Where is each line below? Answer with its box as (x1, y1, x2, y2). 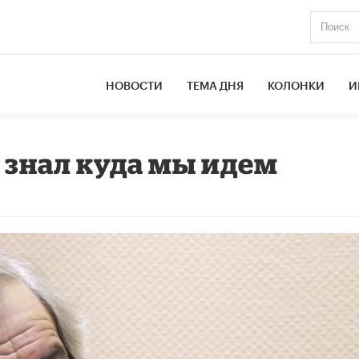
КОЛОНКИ (268, 80, 325, 92)
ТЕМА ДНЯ (187, 80, 244, 92)
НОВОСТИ (106, 80, 163, 92)
